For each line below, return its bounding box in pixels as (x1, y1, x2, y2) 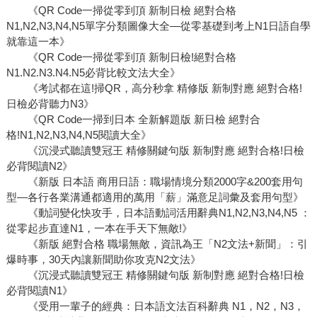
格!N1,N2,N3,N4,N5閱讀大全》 (6, 129, 151, 142)
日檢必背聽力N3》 (6, 98, 94, 110)
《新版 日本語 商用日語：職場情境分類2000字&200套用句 (6, 175, 303, 188)
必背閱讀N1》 (6, 284, 73, 297)
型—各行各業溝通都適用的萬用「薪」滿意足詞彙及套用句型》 (6, 191, 304, 204)
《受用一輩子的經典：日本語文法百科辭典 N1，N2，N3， (6, 300, 304, 313)
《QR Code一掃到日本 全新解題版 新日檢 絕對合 (6, 113, 260, 126)
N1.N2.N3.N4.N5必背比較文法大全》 (6, 67, 180, 79)
